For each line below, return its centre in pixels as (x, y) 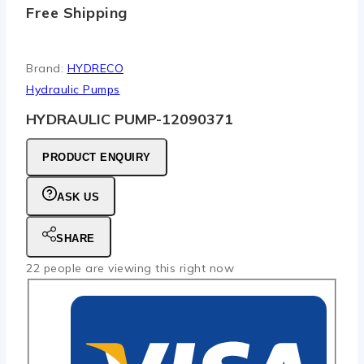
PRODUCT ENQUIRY (97, 157)
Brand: (47, 68)
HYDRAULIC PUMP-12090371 (130, 119)
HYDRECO (95, 68)
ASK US (78, 197)
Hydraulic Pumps (73, 89)
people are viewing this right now (137, 268)
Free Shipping (77, 12)
